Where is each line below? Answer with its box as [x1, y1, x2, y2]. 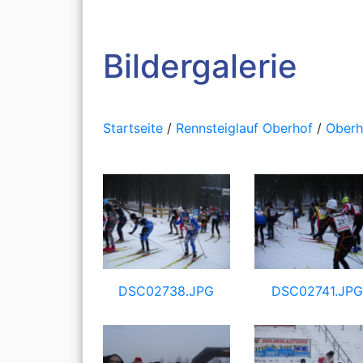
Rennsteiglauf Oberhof [176, 119, 313, 136]
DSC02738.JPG [118, 283, 215, 300]
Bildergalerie [103, 45, 297, 86]
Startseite [103, 119, 163, 136]
